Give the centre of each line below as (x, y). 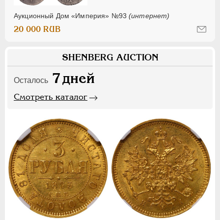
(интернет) (149, 16)
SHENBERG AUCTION (110, 57)
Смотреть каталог (51, 97)
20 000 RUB (37, 29)
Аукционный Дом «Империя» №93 (71, 16)
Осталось (31, 81)
